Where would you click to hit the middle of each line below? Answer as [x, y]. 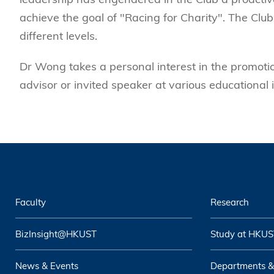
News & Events [47, 265]
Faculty [31, 202]
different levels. [58, 36]
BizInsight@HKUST [56, 234]
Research [229, 202]
